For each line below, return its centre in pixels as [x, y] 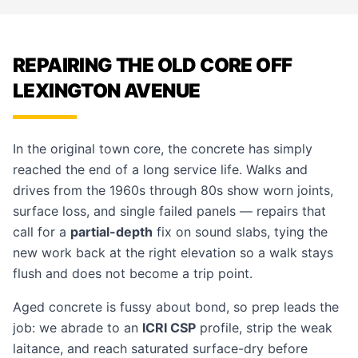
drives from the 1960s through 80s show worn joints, [173, 190]
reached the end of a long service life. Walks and [160, 169]
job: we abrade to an [78, 328]
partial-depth [111, 232]
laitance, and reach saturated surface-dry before [160, 348]
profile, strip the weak [264, 328]
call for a [42, 232]
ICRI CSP [169, 328]
